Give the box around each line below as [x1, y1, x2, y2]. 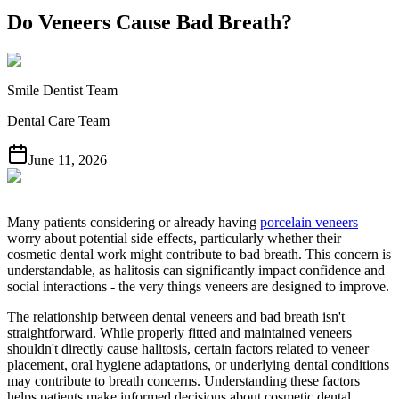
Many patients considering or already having [7, 215, 260, 230]
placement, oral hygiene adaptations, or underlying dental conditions [7, 357, 389, 372]
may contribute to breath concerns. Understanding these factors [7, 373, 360, 388]
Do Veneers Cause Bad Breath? [7, 11, 292, 35]
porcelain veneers [260, 215, 358, 230]
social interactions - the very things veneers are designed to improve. [7, 279, 389, 294]
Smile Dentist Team [7, 83, 118, 98]
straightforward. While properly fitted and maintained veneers [7, 325, 352, 340]
